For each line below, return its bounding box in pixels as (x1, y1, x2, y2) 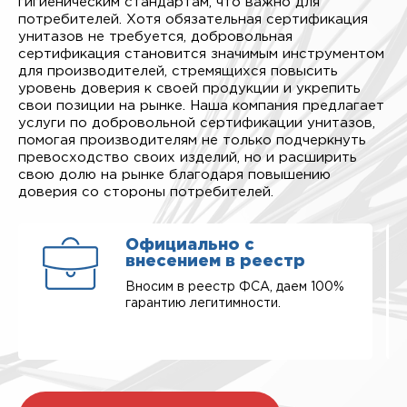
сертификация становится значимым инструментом (18, 48, 384, 60)
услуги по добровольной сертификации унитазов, (18, 117, 375, 129)
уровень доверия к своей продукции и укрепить (18, 83, 361, 94)
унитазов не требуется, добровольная (18, 31, 293, 43)
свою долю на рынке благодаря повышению (18, 169, 331, 181)
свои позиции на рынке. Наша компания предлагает (18, 100, 384, 112)
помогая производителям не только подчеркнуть (18, 134, 366, 146)
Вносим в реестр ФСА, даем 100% (125, 282, 344, 293)
